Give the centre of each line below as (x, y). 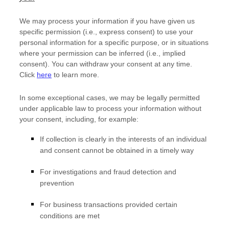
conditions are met (70, 216)
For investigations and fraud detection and (108, 172)
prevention (57, 184)
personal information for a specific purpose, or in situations (114, 42)
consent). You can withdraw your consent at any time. (106, 64)
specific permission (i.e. (57, 32)
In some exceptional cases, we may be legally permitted (110, 98)
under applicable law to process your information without (110, 108)
